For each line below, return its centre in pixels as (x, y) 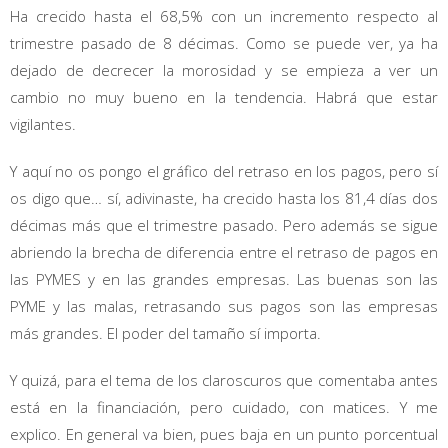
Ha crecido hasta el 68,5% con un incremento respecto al (224, 16)
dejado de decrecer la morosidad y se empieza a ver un (224, 70)
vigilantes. (43, 124)
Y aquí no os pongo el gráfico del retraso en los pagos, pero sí (224, 171)
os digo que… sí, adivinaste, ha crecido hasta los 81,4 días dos (224, 198)
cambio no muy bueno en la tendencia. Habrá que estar (224, 97)
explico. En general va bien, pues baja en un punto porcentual (224, 434)
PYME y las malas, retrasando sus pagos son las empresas (224, 306)
